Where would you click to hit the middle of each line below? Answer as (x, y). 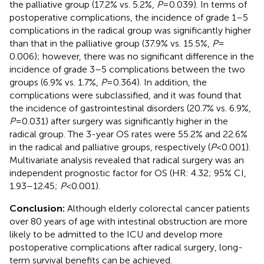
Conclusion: (38, 208)
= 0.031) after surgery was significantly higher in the (122, 121)
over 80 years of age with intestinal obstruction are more (128, 221)
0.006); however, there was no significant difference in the (132, 56)
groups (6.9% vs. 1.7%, (55, 82)
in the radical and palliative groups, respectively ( (110, 147)
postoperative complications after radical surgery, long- (126, 247)
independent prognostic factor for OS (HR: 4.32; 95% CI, (128, 173)
